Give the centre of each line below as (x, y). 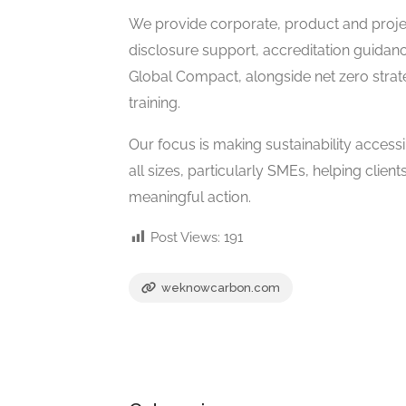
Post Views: (185, 237)
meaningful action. (190, 197)
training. (155, 102)
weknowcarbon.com (219, 287)
